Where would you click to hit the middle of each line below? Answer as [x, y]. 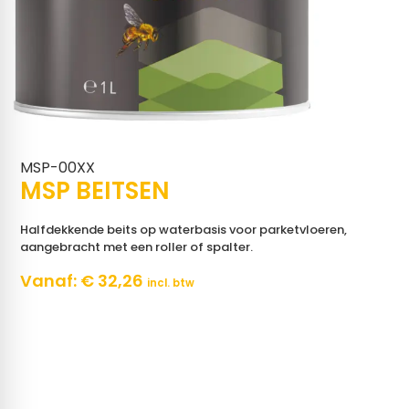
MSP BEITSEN [95, 190]
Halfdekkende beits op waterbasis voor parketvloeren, [184, 229]
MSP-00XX [58, 167]
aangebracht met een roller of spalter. [137, 246]
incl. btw [171, 283]
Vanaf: [51, 281]
